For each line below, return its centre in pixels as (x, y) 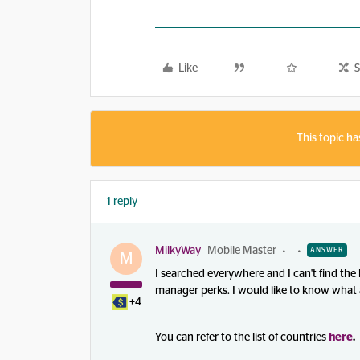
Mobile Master (242, 251)
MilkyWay (178, 251)
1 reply (122, 202)
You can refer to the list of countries (241, 337)
